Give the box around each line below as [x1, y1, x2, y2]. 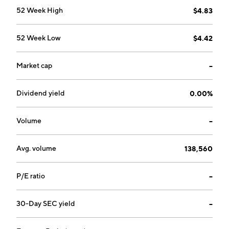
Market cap [16, 61, 52, 70]
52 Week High [16, 6, 63, 14]
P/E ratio [16, 172, 45, 180]
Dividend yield [16, 89, 65, 97]
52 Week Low [16, 34, 61, 42]
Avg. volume [16, 144, 56, 152]
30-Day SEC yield [16, 199, 75, 208]
